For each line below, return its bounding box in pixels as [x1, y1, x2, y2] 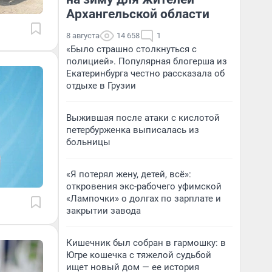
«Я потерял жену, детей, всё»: [66, 169, 191, 180]
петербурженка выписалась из [66, 124, 199, 135]
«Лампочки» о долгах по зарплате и [66, 193, 221, 204]
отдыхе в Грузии [66, 80, 136, 91]
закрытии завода [66, 205, 141, 216]
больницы [66, 137, 110, 148]
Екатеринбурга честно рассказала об [66, 68, 225, 79]
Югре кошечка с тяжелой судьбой [66, 250, 211, 260]
